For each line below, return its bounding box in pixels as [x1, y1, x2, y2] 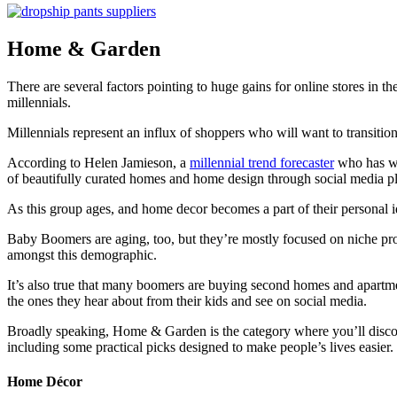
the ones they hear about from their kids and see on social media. [7, 292, 367, 308]
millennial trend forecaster [190, 154, 334, 170]
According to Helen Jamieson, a [7, 154, 190, 170]
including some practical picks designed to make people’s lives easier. [7, 339, 393, 354]
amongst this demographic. [7, 246, 157, 262]
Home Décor [7, 373, 82, 389]
